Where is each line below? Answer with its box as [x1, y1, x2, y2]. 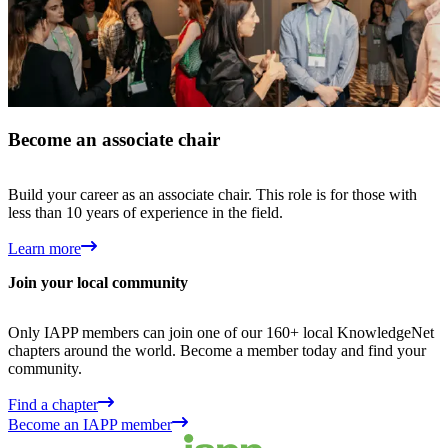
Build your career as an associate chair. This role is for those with [8, 186, 417, 204]
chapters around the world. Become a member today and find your [8, 342, 426, 360]
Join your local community [8, 274, 188, 292]
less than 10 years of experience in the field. [8, 204, 283, 222]
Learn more [8, 240, 81, 258]
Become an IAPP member [8, 416, 172, 434]
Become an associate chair [8, 129, 220, 151]
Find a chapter [8, 396, 98, 414]
